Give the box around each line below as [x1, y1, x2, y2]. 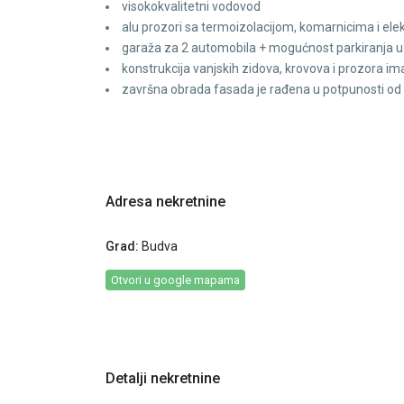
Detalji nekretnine [106, 370, 220, 388]
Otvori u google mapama [111, 273, 240, 288]
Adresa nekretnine [106, 193, 225, 211]
